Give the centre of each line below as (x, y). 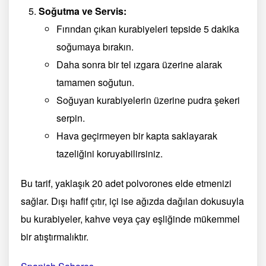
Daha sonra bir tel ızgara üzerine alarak (139, 64)
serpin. (71, 118)
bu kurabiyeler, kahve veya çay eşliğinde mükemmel (130, 218)
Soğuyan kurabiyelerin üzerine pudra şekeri (148, 100)
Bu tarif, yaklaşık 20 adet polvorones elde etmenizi (126, 183)
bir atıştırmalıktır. (55, 236)
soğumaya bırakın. (95, 46)
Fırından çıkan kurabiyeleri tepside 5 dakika (148, 28)
